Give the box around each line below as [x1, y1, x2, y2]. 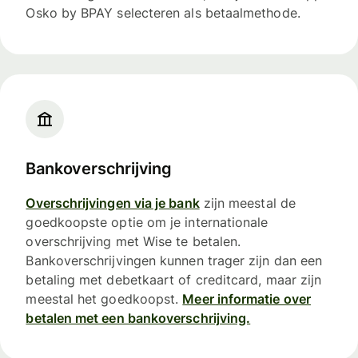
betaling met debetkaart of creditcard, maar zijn [26, 271, 322, 288]
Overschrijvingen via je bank [26, 194, 200, 211]
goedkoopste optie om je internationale [26, 213, 268, 230]
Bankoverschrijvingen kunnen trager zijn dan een [26, 252, 323, 268]
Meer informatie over [182, 290, 311, 307]
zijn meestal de [199, 194, 296, 211]
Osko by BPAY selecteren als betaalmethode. [26, 4, 300, 21]
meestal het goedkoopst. [26, 290, 183, 307]
